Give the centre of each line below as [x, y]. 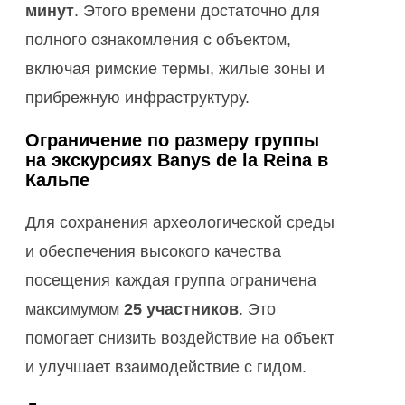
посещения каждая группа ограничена [171, 281]
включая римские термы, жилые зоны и [175, 69]
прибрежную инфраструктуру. [137, 98]
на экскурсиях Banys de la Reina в [177, 160]
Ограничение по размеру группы [172, 141]
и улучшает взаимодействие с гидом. [166, 367]
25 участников [181, 310]
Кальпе [57, 180]
